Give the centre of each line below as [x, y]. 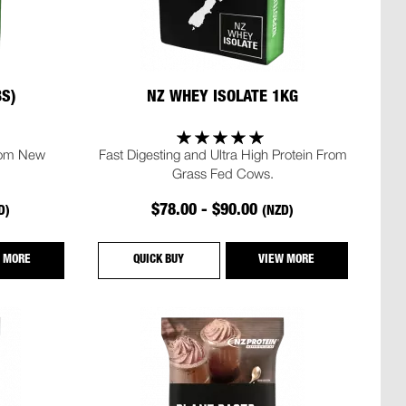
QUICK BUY [159, 261]
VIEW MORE [287, 261]
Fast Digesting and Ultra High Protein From [222, 155]
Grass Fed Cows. [222, 174]
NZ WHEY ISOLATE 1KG [223, 97]
